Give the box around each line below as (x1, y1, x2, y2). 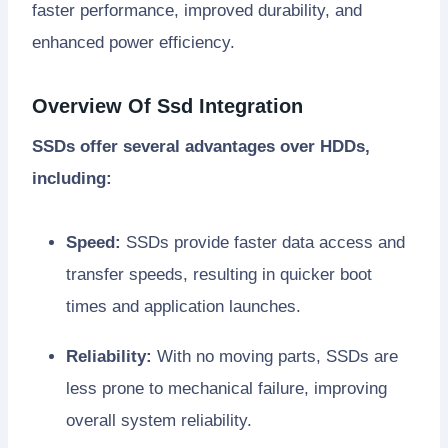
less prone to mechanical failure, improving (66, 379, 387, 399)
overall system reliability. (66, 411, 252, 431)
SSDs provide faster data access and (121, 233, 405, 253)
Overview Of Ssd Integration (32, 95, 303, 118)
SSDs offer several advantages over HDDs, (32, 137, 370, 157)
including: (32, 169, 112, 189)
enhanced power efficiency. (32, 33, 235, 53)
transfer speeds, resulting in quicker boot (66, 265, 372, 285)
